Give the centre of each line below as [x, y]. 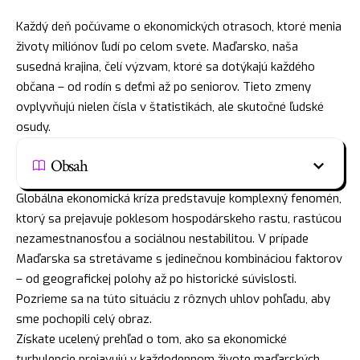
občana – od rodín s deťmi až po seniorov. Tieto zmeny [164, 86]
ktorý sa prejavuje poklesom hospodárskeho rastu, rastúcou [179, 218]
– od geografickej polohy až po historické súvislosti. [156, 278]
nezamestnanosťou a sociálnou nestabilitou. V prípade [162, 238]
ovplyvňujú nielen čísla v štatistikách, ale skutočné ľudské [170, 106]
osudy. [33, 127]
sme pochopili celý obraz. [84, 319]
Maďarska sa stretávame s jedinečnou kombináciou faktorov [179, 258]
